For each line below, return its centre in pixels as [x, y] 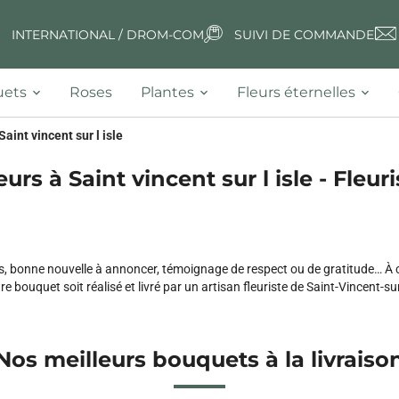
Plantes [167, 92]
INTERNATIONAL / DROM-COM [107, 34]
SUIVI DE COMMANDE [304, 34]
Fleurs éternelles [296, 92]
